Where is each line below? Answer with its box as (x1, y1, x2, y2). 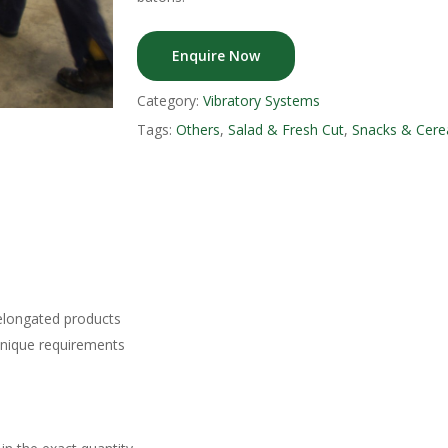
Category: (136, 91, 203, 110)
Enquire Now (171, 46, 260, 65)
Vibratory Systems (202, 91, 320, 110)
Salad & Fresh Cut (227, 120, 344, 139)
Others (175, 120, 220, 139)
